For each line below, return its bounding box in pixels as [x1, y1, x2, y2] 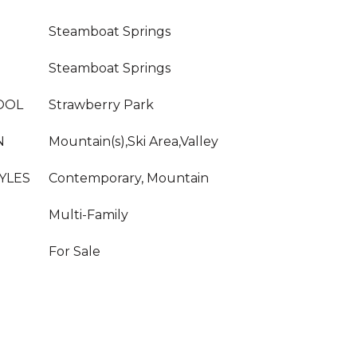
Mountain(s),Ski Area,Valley [49, 134, 218, 149]
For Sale [49, 244, 100, 259]
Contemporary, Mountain [49, 171, 209, 186]
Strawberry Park [49, 97, 154, 112]
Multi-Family [49, 207, 128, 222]
